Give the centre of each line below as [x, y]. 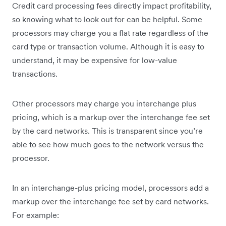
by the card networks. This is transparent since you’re [107, 131]
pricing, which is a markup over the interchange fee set [111, 117]
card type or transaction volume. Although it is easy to [108, 47]
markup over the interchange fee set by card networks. [110, 202]
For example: [36, 215]
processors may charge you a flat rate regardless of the [110, 33]
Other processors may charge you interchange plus [104, 104]
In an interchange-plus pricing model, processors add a [110, 188]
